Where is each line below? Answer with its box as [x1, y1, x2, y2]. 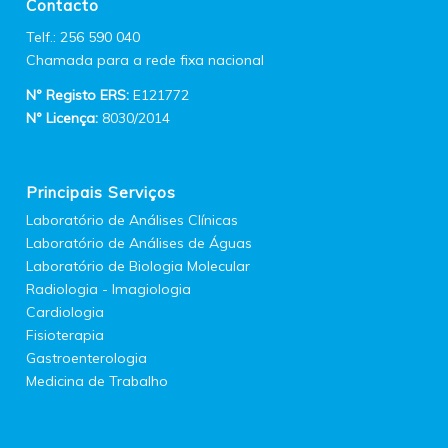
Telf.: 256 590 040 [26, 28, 141, 47]
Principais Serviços [26, 182, 177, 202]
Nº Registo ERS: [26, 85, 130, 104]
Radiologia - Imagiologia [26, 279, 192, 298]
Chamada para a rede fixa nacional [26, 51, 265, 70]
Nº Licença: [26, 108, 99, 127]
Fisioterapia [26, 325, 105, 344]
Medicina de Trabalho [26, 371, 169, 390]
